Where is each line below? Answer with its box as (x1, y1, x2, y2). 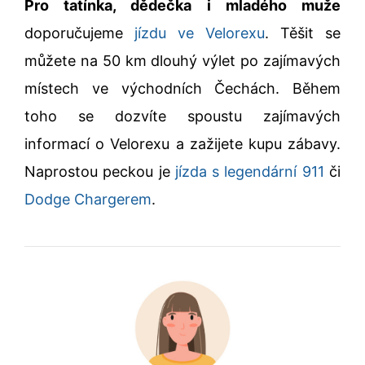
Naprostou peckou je (24, 162, 175, 180)
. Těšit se (265, 24, 341, 42)
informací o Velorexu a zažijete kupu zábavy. (24, 134, 341, 152)
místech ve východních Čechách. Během (24, 79, 341, 97)
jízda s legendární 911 (174, 162, 324, 180)
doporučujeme (24, 24, 134, 42)
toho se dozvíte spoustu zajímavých (24, 107, 341, 125)
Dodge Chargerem (24, 190, 152, 208)
